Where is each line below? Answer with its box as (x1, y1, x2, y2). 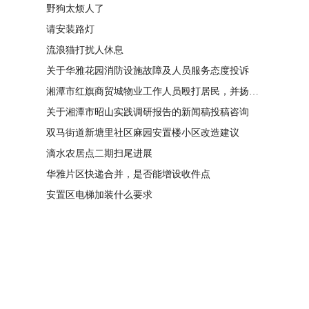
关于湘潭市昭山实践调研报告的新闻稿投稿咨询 (46, 107, 249, 117)
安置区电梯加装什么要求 (46, 190, 152, 200)
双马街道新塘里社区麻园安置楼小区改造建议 (46, 128, 239, 138)
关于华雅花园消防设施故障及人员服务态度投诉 (46, 66, 249, 76)
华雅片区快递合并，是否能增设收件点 (46, 169, 210, 179)
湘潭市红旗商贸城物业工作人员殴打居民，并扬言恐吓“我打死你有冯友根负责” (249, 86, 259, 97)
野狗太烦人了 (46, 3, 104, 14)
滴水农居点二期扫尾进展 (46, 148, 152, 159)
